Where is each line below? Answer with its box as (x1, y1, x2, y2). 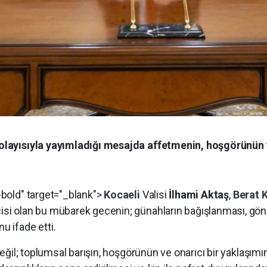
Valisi (142, 188, 169, 201)
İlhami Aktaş (169, 188, 229, 201)
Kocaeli (104, 188, 142, 201)
